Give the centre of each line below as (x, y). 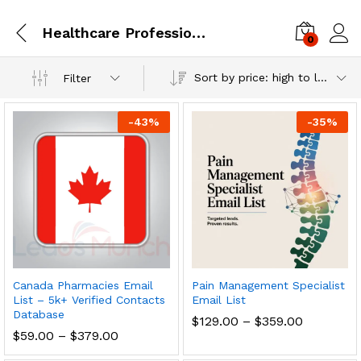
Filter (77, 78)
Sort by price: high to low (323, 77)
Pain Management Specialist (268, 285)
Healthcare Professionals (199, 32)
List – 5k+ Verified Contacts (89, 299)
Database (39, 314)
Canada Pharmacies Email (83, 285)
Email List (218, 299)
